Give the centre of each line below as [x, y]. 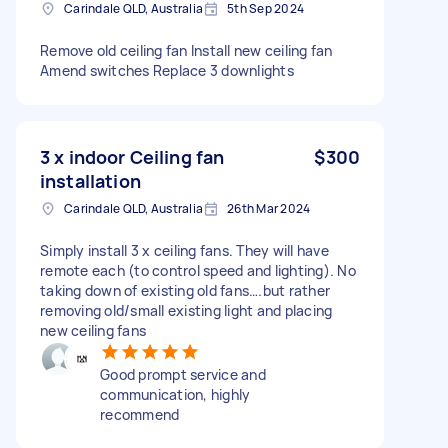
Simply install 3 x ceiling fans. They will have [184, 250]
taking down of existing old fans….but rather [185, 290]
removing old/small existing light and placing [186, 310]
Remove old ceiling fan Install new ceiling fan [186, 50]
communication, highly [175, 394]
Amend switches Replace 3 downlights [167, 70]
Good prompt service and [183, 374]
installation [90, 180]
